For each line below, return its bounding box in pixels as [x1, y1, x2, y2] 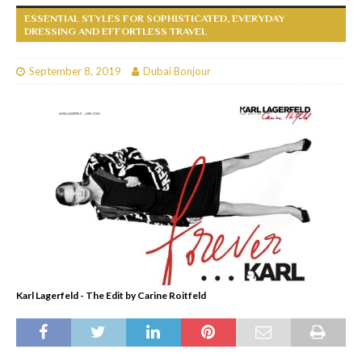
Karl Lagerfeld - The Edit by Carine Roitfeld [16, 289, 206, 302]
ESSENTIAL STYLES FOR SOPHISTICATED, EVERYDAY [24, 11, 285, 24]
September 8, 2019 [29, 64, 121, 78]
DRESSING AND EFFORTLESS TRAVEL [24, 24, 207, 37]
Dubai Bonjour [143, 64, 211, 78]
